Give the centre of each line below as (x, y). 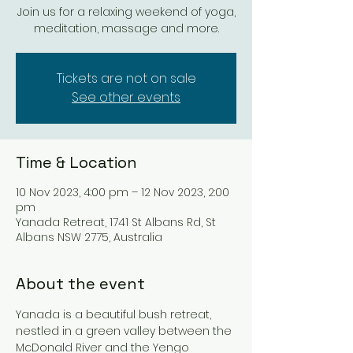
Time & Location (76, 162)
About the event (80, 284)
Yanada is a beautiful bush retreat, (115, 314)
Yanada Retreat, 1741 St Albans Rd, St (116, 222)
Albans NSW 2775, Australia (89, 237)
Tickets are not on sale (126, 78)
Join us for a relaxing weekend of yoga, (126, 12)
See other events (126, 97)
